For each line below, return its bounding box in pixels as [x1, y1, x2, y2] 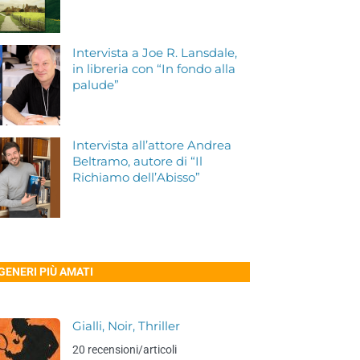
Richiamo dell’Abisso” [72, 170, 201, 185]
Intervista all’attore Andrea [72, 138, 232, 153]
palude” [72, 78, 120, 92]
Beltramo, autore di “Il [72, 154, 203, 169]
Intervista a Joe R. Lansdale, [72, 46, 238, 60]
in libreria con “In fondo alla [72, 62, 236, 76]
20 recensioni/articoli [72, 343, 178, 356]
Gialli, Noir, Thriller [72, 319, 181, 333]
